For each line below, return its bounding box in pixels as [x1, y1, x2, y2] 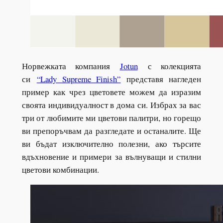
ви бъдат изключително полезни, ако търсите [21, 138, 202, 150]
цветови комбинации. [21, 164, 102, 176]
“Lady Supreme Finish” [36, 73, 121, 85]
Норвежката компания [21, 60, 111, 72]
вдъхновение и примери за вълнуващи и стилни [21, 151, 202, 163]
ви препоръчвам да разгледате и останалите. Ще [21, 125, 202, 137]
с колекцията [137, 60, 202, 72]
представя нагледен [126, 73, 202, 85]
